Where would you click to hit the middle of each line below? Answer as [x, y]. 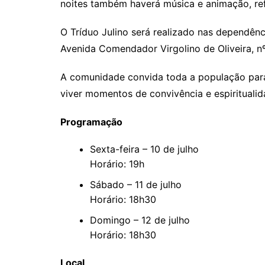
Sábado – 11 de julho [136, 185]
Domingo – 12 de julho [140, 220]
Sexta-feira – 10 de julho [144, 149]
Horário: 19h [117, 164]
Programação [91, 122]
